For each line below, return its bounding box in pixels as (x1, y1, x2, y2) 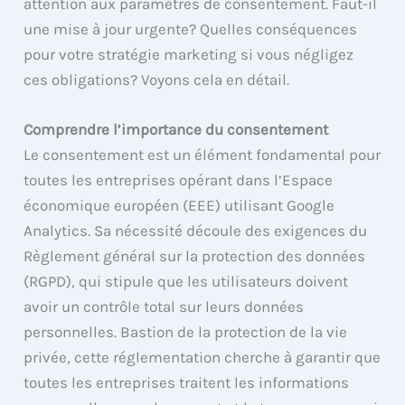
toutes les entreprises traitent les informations (24, 373, 350, 392)
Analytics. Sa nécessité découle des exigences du (24, 221, 368, 240)
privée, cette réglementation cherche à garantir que (24, 348, 381, 367)
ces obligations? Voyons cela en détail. (24, 70, 290, 89)
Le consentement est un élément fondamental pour (24, 146, 381, 165)
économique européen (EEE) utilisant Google (24, 196, 335, 215)
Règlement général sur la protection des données (24, 247, 366, 266)
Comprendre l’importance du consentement (24, 120, 329, 139)
